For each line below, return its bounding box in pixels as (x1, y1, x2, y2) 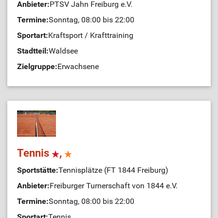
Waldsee (49, 46, 78, 55)
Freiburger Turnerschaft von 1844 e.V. (50, 181, 178, 190)
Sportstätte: (17, 165, 58, 175)
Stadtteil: (17, 46, 49, 55)
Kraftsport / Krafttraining (48, 31, 133, 40)
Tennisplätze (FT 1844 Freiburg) (58, 165, 168, 175)
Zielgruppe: (17, 62, 57, 71)
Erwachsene (57, 62, 99, 71)
